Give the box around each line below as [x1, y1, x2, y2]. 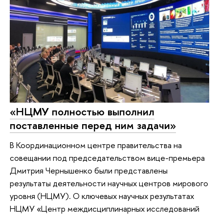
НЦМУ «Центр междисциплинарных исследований [10, 202, 199, 214]
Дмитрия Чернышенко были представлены [10, 164, 168, 176]
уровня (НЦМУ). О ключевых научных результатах [10, 190, 194, 201]
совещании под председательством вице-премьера [10, 152, 205, 163]
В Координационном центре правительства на [10, 139, 182, 151]
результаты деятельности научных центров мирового [10, 177, 208, 189]
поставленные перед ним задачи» [10, 118, 176, 133]
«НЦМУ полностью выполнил [10, 104, 154, 119]
